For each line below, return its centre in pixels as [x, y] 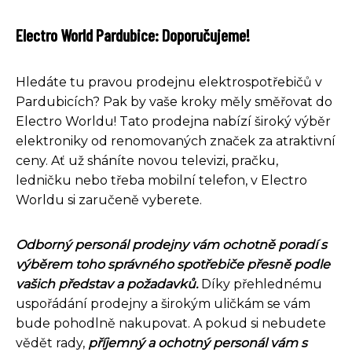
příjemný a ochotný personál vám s [198, 343]
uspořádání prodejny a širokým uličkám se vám [163, 303]
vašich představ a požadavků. [107, 284]
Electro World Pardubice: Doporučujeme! [133, 34]
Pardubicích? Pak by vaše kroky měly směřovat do [174, 101]
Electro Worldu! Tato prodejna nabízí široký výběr [173, 121]
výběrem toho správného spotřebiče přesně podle [173, 264]
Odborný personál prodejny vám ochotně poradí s [171, 244]
